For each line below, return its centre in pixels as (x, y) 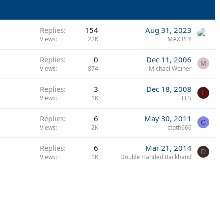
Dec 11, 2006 (169, 59)
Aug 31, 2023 (168, 30)
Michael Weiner (170, 68)
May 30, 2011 (168, 118)
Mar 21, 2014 (168, 148)
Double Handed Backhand (156, 157)
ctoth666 (179, 127)
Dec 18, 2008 (169, 89)
